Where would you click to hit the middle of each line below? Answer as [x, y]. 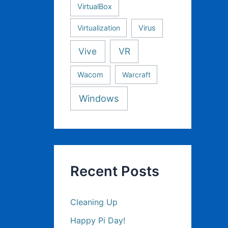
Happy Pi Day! [98, 220]
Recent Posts [115, 172]
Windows [99, 98]
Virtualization [98, 28]
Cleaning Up [94, 202]
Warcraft [136, 74]
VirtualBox [95, 6]
